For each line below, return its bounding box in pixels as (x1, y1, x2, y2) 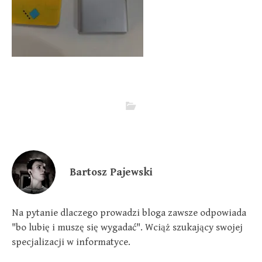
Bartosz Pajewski (70, 166, 153, 178)
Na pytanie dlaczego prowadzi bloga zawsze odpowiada (12, 207, 246, 219)
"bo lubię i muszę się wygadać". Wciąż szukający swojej (12, 222, 243, 233)
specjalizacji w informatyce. (12, 236, 130, 248)
